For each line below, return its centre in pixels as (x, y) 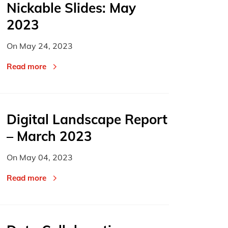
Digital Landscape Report (87, 119)
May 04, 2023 (46, 157)
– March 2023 (50, 136)
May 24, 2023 (46, 46)
